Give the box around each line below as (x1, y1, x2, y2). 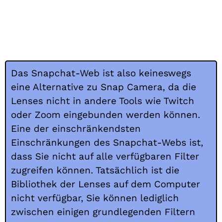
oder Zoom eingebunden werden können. (11, 109, 200, 121)
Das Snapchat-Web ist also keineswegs (11, 67, 191, 79)
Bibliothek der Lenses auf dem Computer (11, 178, 200, 190)
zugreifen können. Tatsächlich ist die (11, 165, 179, 176)
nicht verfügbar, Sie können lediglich (11, 192, 179, 204)
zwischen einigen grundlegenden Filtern (11, 206, 195, 218)
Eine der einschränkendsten (11, 123, 141, 135)
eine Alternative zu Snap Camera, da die (11, 81, 196, 93)
